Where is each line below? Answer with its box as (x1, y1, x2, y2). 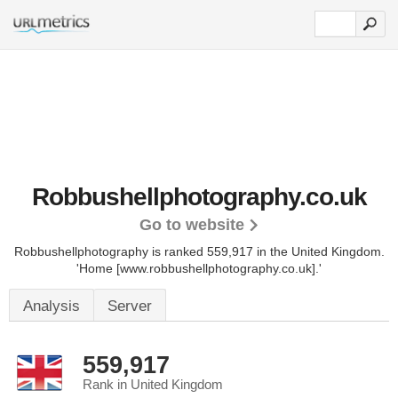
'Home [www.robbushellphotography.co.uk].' (76, 261, 322, 275)
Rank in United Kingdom (83, 378, 223, 392)
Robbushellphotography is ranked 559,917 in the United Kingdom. (13, 244, 385, 259)
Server (107, 298, 152, 314)
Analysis (23, 298, 80, 314)
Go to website (139, 216, 244, 234)
